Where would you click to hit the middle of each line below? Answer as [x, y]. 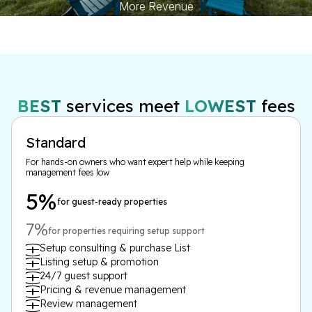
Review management [88, 304]
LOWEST [220, 106]
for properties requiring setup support [126, 231]
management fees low [68, 172]
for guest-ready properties [112, 202]
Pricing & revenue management [113, 290]
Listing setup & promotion [99, 262]
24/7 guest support [84, 276]
